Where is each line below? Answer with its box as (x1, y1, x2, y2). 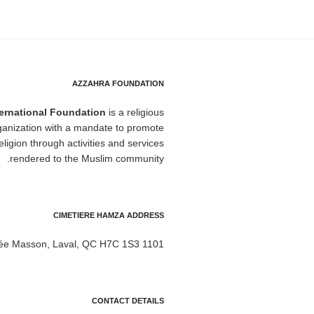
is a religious (106, 106, 164, 118)
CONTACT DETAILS (92, 296, 164, 305)
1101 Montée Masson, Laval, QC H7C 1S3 (142, 238, 164, 250)
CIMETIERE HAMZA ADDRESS (53, 210, 164, 219)
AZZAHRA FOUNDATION (72, 78, 164, 88)
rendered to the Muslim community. (10, 152, 164, 164)
